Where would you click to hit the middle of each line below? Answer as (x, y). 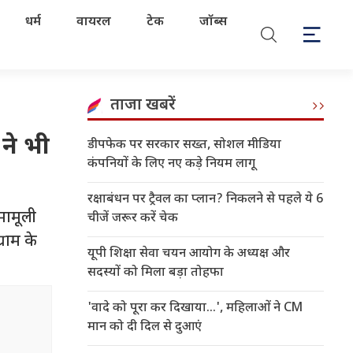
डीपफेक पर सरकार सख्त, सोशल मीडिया (184, 145)
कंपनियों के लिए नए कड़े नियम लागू (171, 164)
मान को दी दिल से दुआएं (145, 327)
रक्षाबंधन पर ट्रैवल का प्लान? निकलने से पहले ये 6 (205, 200)
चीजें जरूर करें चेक (133, 219)
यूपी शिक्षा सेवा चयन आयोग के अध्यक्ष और (189, 254)
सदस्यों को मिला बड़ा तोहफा (156, 273)
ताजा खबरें (143, 106)
